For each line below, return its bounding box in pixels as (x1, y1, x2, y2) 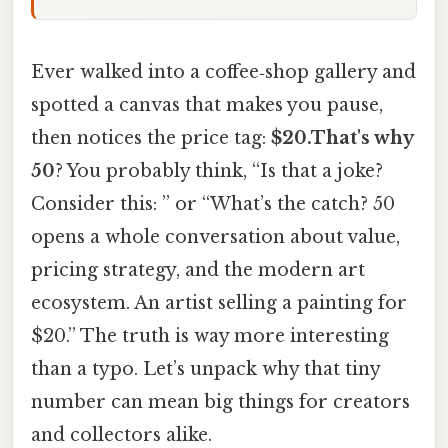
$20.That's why (271, 126, 413, 149)
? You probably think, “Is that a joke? (55, 159, 383, 182)
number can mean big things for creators (31, 390, 410, 413)
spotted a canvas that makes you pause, (31, 93, 383, 116)
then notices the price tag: (31, 126, 271, 149)
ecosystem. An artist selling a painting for (31, 291, 407, 314)
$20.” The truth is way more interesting (31, 324, 389, 347)
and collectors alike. (31, 423, 212, 446)
